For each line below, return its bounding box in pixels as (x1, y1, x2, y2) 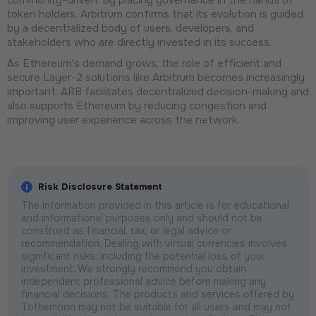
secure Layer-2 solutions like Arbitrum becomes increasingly (7, 70, 305, 85)
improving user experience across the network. (7, 112, 240, 127)
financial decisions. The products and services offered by (21, 287, 294, 300)
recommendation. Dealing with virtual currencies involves (21, 236, 287, 250)
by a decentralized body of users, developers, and (7, 20, 254, 35)
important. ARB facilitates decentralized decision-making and (7, 84, 309, 99)
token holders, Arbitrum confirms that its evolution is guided (7, 6, 303, 21)
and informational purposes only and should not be (21, 211, 262, 224)
